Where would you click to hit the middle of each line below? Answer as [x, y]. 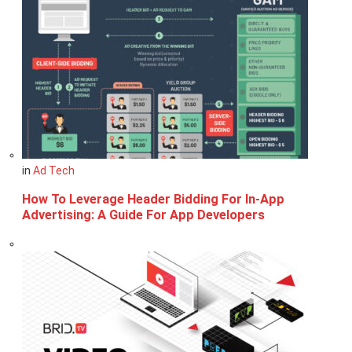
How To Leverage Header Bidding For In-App [153, 199]
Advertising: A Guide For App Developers [143, 214]
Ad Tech [54, 171]
